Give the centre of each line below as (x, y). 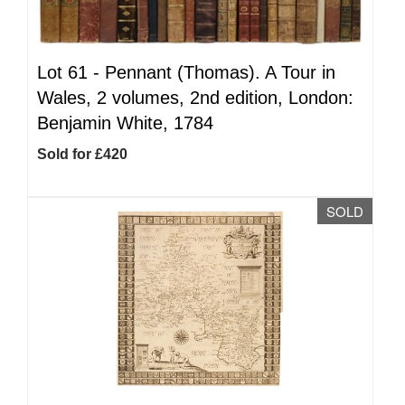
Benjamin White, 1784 (125, 123)
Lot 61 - (71, 72)
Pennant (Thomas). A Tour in (220, 72)
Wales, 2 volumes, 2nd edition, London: (195, 98)
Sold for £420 (82, 154)
